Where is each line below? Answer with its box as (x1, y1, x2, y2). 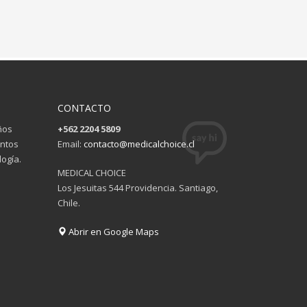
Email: (57, 138, 84, 150)
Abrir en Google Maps (66, 225, 159, 238)
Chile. (57, 197, 80, 209)
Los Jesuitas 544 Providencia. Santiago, (57, 182, 218, 194)
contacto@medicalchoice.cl (83, 138, 195, 150)
